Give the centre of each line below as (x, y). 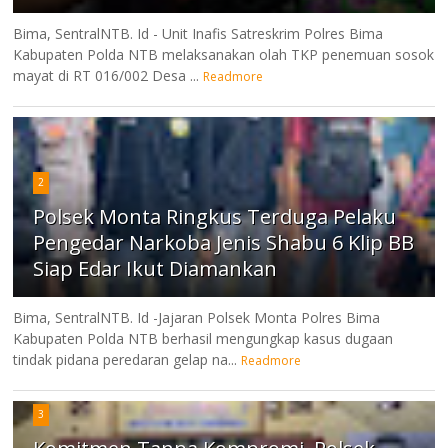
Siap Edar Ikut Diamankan (155, 268)
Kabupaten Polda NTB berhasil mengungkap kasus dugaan (203, 338)
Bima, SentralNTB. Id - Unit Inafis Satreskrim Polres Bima (198, 33)
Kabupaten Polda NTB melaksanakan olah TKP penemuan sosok (224, 54)
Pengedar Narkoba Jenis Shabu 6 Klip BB (224, 242)
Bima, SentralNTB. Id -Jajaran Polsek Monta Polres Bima (197, 317)
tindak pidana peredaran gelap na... (125, 359)
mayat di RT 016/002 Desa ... (106, 75)
